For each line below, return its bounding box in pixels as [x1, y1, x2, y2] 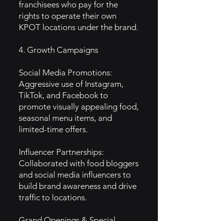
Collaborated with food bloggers [19, 158, 139, 168]
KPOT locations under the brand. [19, 22, 138, 32]
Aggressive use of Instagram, [19, 79, 123, 89]
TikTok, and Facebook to [19, 90, 108, 100]
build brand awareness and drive [19, 181, 137, 191]
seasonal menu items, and [19, 113, 112, 123]
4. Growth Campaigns [19, 45, 98, 55]
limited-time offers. [19, 124, 88, 134]
